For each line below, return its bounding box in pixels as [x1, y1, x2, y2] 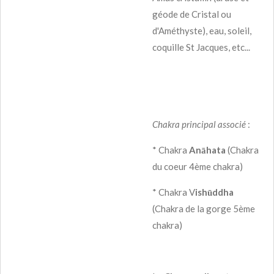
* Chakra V [152, 186, 195, 198]
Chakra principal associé [152, 118, 246, 130]
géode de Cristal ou [152, 8, 231, 20]
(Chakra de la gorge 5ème [152, 202, 255, 214]
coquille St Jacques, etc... [152, 41, 250, 53]
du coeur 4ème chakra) [152, 160, 243, 172]
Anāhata [189, 144, 226, 155]
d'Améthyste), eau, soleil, [152, 24, 251, 36]
